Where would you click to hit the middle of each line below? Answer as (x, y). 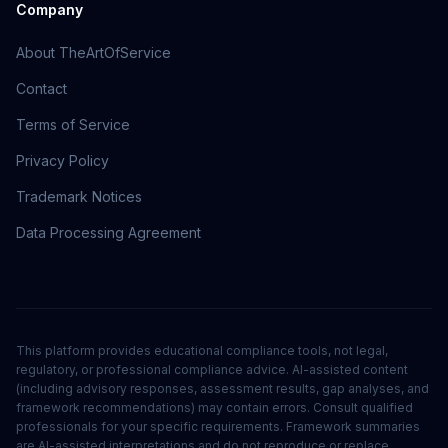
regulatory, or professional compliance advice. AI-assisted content (212, 369)
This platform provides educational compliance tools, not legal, (202, 350)
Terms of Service (73, 124)
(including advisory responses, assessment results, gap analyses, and (222, 388)
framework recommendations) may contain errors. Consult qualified (214, 407)
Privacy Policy (62, 160)
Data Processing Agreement (108, 232)
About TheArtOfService (93, 52)
